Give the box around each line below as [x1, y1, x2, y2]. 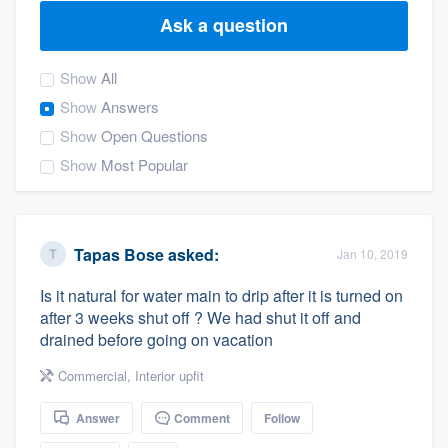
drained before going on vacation [40, 328, 273, 351]
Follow [264, 409, 300, 427]
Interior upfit [135, 366, 204, 385]
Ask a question [160, 12, 288, 38]
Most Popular [101, 154, 188, 175]
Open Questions [101, 125, 208, 146]
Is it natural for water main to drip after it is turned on [40, 284, 403, 307]
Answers [101, 96, 159, 117]
